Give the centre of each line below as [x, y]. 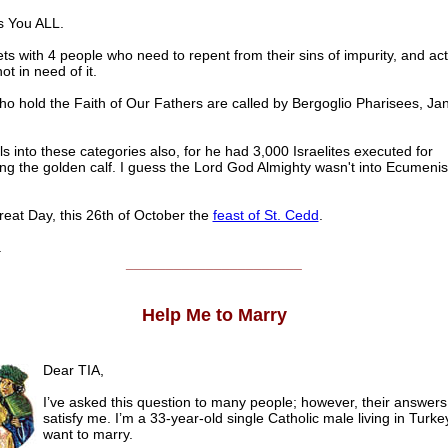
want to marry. [87, 434]
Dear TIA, [73, 370]
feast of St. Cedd [265, 215]
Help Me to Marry [214, 315]
